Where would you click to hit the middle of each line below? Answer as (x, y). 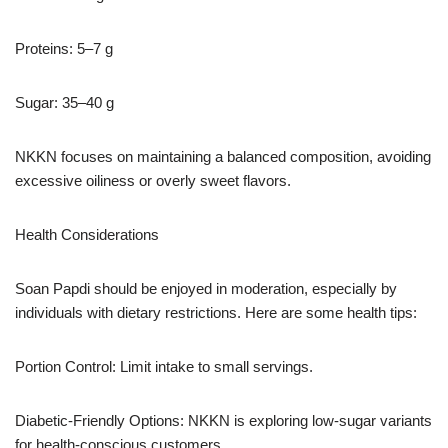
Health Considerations (87, 234)
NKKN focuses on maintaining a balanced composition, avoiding (223, 156)
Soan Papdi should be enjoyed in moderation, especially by (206, 288)
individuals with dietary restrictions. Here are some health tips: (216, 312)
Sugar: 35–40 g (64, 102)
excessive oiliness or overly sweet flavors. (153, 180)
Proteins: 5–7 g (64, 48)
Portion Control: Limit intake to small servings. (164, 366)
